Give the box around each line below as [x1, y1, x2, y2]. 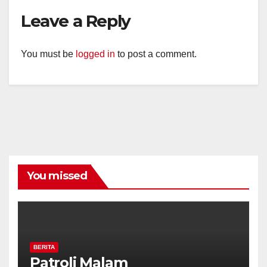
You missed [27, 169, 87, 182]
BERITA [33, 243, 55, 250]
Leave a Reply [21, 11, 131, 32]
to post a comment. [115, 48, 197, 59]
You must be [21, 48, 76, 59]
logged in [76, 48, 115, 59]
